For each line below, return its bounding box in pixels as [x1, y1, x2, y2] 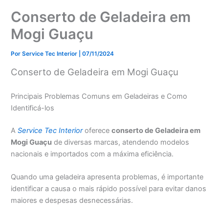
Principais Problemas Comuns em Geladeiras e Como [11, 92, 188, 101]
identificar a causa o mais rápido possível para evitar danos [11, 184, 207, 194]
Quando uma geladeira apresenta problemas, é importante [11, 173, 204, 182]
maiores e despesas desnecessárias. [11, 196, 133, 205]
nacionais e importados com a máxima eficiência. [11, 150, 174, 159]
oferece [83, 126, 112, 135]
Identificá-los [11, 104, 55, 113]
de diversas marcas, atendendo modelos [52, 138, 190, 147]
